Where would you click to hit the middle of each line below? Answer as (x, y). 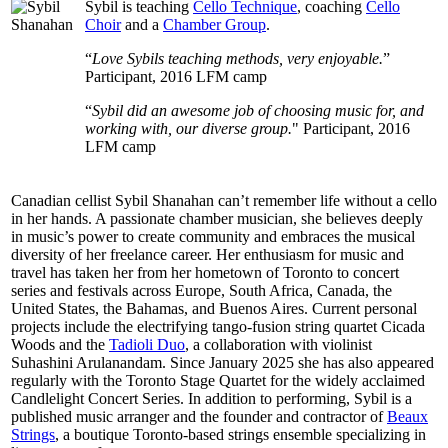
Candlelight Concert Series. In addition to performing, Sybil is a (211, 398)
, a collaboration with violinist (278, 344)
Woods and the (60, 344)
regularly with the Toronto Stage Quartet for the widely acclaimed (218, 380)
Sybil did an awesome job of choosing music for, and (258, 110)
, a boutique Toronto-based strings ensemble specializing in (240, 434)
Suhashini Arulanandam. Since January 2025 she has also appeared (222, 362)
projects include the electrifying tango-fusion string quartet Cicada (218, 326)
